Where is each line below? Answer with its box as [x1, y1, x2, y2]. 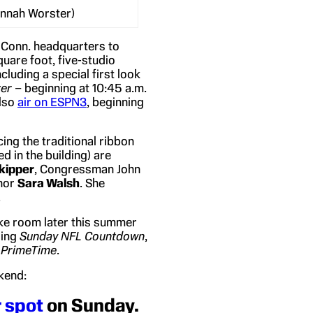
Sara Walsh [17, 175, 80, 190]
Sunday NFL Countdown [20, 228, 145, 243]
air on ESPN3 [17, 94, 87, 109]
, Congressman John [34, 161, 140, 176]
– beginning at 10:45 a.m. [12, 80, 147, 95]
